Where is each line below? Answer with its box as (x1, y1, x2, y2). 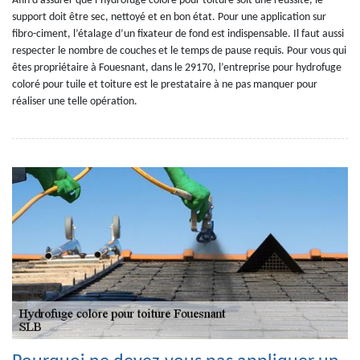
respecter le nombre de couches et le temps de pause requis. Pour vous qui (12, 45, 346, 58)
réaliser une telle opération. (12, 96, 137, 108)
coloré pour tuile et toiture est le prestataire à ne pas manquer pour (12, 79, 317, 92)
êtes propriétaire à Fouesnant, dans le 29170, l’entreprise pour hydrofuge (12, 62, 342, 75)
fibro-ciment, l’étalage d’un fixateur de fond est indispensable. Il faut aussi (12, 28, 344, 41)
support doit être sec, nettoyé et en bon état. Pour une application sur (12, 11, 326, 24)
